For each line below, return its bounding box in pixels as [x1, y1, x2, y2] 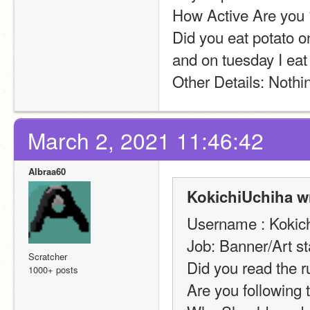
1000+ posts [28, 262, 78, 276]
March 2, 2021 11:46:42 [28, 124, 264, 156]
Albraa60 [28, 164, 66, 178]
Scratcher [28, 249, 67, 263]
